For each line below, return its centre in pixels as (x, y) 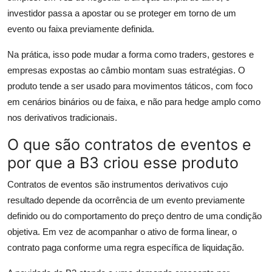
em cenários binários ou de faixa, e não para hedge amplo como (134, 102)
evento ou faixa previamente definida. (81, 29)
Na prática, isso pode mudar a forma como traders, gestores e (131, 55)
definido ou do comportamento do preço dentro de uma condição (134, 216)
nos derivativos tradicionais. (62, 118)
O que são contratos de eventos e (129, 145)
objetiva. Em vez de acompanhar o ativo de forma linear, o (122, 232)
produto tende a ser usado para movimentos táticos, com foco (130, 86)
